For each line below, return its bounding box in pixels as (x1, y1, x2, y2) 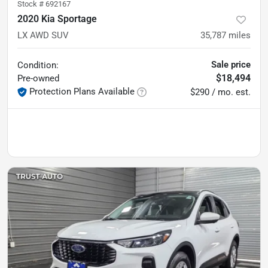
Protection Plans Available (29, 86, 135, 97)
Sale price (211, 59, 251, 70)
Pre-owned (17, 73, 59, 84)
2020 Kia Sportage (17, 13, 97, 25)
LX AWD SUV (17, 30, 69, 41)
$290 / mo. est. (190, 87, 251, 98)
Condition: (17, 60, 59, 71)
